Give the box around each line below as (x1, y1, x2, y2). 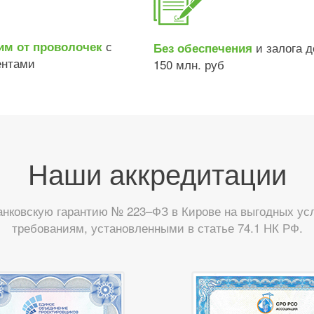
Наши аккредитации (27, 153, 287, 193)
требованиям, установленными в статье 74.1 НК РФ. (11, 219, 303, 236)
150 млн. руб (153, 55, 224, 73)
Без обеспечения (153, 39, 252, 56)
